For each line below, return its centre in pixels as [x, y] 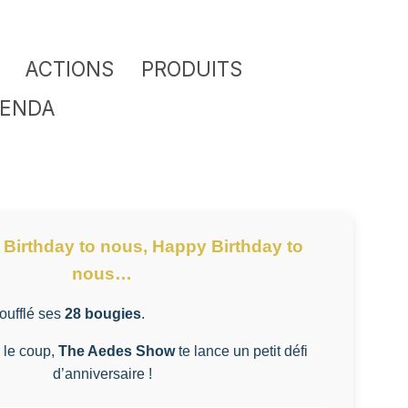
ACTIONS [70, 68]
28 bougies [103, 313]
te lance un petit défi [241, 351]
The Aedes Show [117, 351]
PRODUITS [192, 68]
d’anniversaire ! [102, 373]
